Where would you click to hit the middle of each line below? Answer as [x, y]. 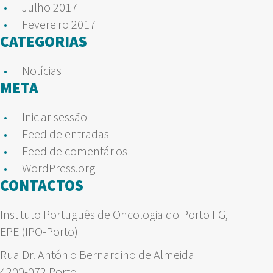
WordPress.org [58, 168]
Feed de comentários [75, 151]
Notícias [42, 70]
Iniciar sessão [55, 116]
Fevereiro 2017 [59, 24]
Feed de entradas [66, 133]
